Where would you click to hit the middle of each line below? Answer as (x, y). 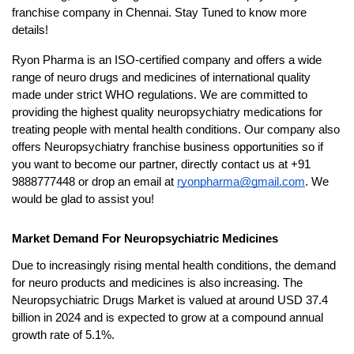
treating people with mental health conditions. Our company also (176, 130)
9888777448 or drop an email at (94, 182)
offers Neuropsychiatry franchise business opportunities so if (168, 147)
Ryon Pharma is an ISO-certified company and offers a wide (167, 60)
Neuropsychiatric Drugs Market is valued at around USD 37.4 (170, 301)
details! (30, 30)
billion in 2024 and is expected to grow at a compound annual (168, 318)
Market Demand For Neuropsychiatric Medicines (145, 239)
